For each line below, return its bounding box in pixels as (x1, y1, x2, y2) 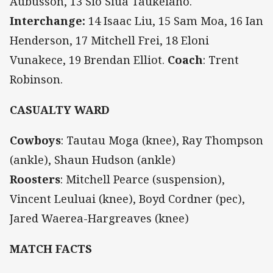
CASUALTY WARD (10, 102, 110, 118)
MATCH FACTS (10, 241, 92, 257)
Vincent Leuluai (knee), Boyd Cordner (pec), (10, 191, 245, 207)
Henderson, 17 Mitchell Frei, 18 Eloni (10, 32, 209, 48)
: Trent (203, 52, 239, 67)
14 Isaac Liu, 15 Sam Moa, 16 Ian (88, 13, 263, 28)
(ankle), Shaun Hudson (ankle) (10, 152, 175, 168)
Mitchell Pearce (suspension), (66, 172, 225, 187)
